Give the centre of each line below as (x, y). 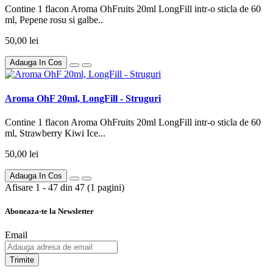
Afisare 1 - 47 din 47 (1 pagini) (65, 187)
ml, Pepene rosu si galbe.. (54, 20)
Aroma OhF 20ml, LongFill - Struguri (83, 98)
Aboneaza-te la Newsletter (49, 211)
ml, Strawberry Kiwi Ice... (55, 133)
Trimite (22, 260)
